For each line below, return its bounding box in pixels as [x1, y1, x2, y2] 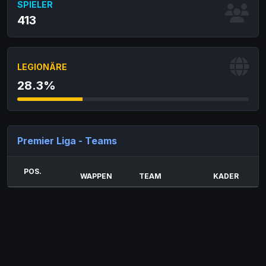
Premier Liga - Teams [17, 135, 117, 147]
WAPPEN [80, 172, 112, 180]
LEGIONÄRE [17, 61, 67, 72]
